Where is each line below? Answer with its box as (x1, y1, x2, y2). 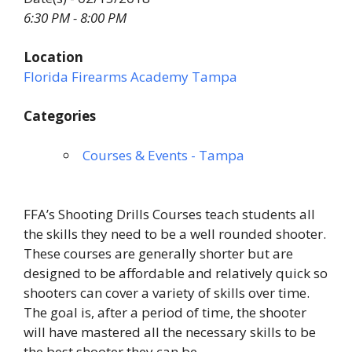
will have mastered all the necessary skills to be (24, 322, 316, 341)
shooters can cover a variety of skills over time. (24, 283, 310, 302)
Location (24, 47, 83, 66)
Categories (24, 106, 96, 125)
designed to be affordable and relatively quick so (24, 263, 328, 282)
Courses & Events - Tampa (82, 145, 244, 164)
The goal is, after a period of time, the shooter (24, 302, 306, 321)
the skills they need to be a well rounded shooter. (24, 224, 326, 243)
